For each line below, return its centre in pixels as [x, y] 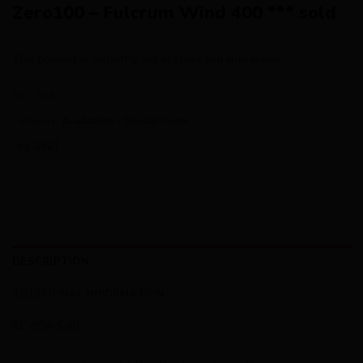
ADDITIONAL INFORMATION [89, 294]
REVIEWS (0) [46, 326]
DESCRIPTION [51, 261]
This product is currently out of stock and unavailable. [148, 60]
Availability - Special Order [126, 121]
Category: [37, 121]
